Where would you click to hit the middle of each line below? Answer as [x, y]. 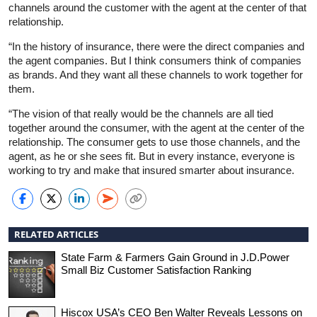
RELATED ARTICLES [56, 234]
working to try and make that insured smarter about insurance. [151, 170]
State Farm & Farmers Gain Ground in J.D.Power [175, 257]
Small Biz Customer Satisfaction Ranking [156, 270]
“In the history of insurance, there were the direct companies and [156, 46]
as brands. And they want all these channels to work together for [156, 74]
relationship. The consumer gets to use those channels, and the [154, 142]
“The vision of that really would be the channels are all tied [141, 113]
